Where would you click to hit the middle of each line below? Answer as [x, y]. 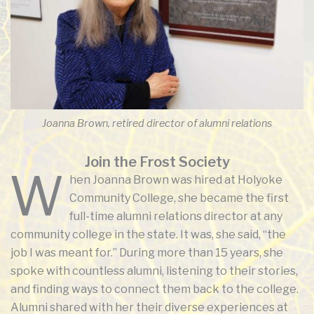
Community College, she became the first [179, 198]
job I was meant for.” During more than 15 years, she [147, 253]
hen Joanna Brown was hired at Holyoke [176, 180]
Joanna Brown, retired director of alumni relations [157, 123]
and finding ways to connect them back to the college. [155, 289]
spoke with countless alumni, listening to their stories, [154, 271]
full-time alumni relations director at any [176, 217]
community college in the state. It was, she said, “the [148, 235]
